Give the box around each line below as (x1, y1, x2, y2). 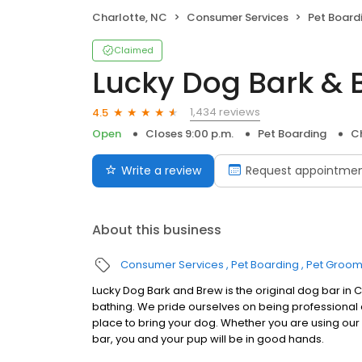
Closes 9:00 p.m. (145, 126, 234, 142)
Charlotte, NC (92, 10, 167, 26)
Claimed (114, 44, 154, 57)
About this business (92, 221, 221, 240)
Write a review (121, 162, 201, 179)
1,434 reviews (190, 104, 260, 120)
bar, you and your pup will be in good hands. (92, 331, 324, 347)
